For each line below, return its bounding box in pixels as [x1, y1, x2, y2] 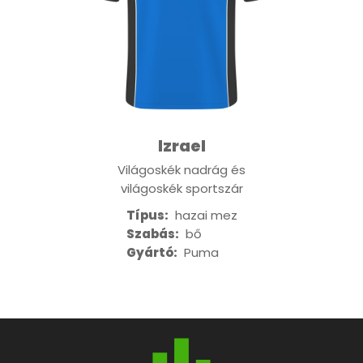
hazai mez [168, 207, 237, 224]
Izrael [157, 135, 206, 158]
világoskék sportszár [120, 180, 243, 198]
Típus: [126, 207, 169, 224]
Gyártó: [126, 244, 177, 262]
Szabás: [126, 225, 179, 243]
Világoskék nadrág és [117, 161, 246, 179]
